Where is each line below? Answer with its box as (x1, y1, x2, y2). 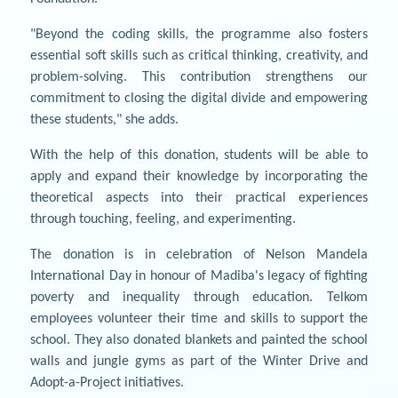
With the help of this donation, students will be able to (30, 147, 368, 163)
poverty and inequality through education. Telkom (30, 290, 368, 305)
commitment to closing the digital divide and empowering (30, 91, 368, 106)
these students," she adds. (30, 112, 179, 127)
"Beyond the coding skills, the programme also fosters (30, 27, 368, 42)
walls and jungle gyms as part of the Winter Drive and (30, 354, 368, 369)
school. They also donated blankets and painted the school (30, 332, 368, 347)
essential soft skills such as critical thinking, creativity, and (30, 48, 368, 63)
